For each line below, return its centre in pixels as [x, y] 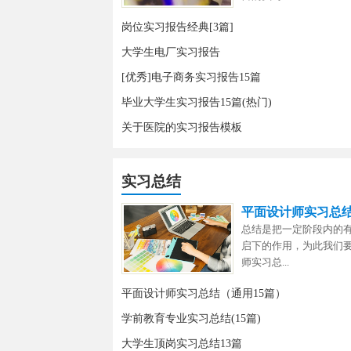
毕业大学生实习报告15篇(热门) [196, 102]
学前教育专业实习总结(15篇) [191, 319]
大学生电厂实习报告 [170, 52]
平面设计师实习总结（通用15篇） [203, 294]
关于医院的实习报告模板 [181, 127]
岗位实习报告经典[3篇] [177, 27]
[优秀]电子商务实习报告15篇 [191, 77]
